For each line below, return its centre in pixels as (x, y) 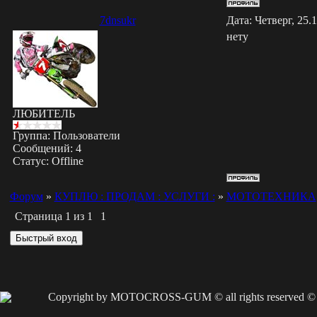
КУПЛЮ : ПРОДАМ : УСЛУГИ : (134, 196)
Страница (40, 216)
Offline (67, 161)
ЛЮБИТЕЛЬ (44, 114)
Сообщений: (44, 148)
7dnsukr (117, 20)
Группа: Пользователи (66, 136)
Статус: (32, 161)
